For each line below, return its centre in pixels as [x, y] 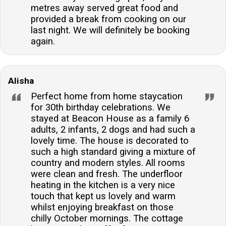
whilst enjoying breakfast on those [102, 208]
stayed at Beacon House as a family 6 [110, 119]
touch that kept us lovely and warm [103, 196]
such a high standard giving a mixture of [113, 152]
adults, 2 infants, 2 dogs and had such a [113, 130]
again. [43, 42]
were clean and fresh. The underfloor [107, 174]
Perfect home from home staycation [107, 97]
